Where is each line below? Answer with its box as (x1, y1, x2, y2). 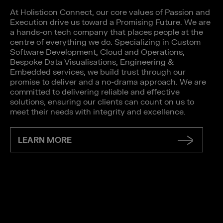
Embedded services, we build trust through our (10, 67, 186, 77)
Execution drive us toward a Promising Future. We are (10, 17, 211, 27)
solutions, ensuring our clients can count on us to (10, 97, 194, 107)
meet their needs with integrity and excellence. (10, 107, 188, 117)
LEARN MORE (18, 135, 72, 145)
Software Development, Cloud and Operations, (10, 47, 185, 57)
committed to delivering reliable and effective (10, 87, 180, 97)
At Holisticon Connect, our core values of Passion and (10, 7, 210, 17)
